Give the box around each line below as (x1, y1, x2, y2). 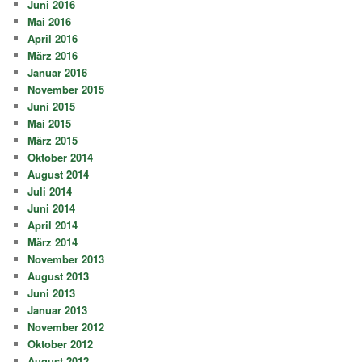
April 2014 (27, 217, 78, 233)
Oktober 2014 (27, 149, 94, 165)
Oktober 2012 (27, 335, 94, 351)
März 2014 (27, 234, 78, 250)
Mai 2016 (27, 13, 72, 29)
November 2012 (27, 318, 105, 335)
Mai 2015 (27, 115, 72, 131)
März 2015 (27, 132, 78, 148)
